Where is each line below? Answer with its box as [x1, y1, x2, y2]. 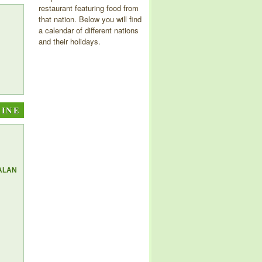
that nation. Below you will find [39, 13, 142, 25]
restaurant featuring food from [39, 2, 139, 14]
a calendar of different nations [39, 25, 139, 36]
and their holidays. [39, 36, 101, 47]
